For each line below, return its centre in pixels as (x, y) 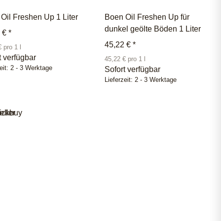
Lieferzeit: (120, 80)
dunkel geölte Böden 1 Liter (153, 29)
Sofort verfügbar (132, 69)
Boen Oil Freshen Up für (147, 17)
